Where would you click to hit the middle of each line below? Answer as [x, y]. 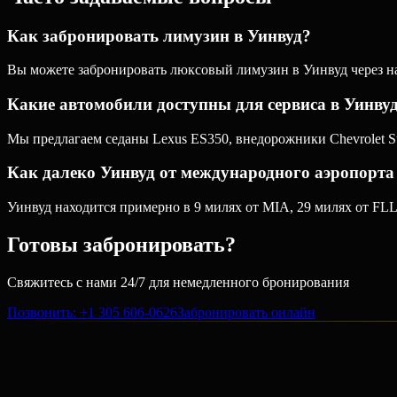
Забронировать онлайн [246, 312]
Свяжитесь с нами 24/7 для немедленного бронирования [178, 282]
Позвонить [40, 312]
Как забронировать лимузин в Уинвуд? [159, 35]
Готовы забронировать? [121, 245]
